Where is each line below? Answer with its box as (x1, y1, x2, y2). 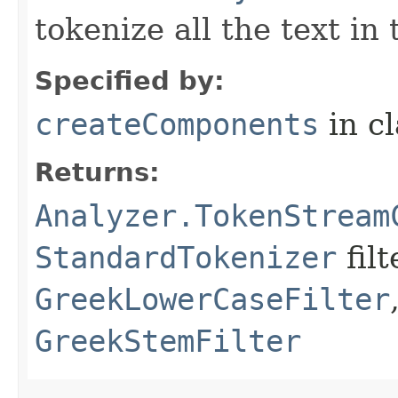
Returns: (35, 156, 160, 187)
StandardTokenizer (35, 239, 337, 275)
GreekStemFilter (35, 322, 301, 359)
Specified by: (35, 65, 225, 96)
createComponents (35, 106, 319, 142)
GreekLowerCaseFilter (35, 281, 390, 317)
